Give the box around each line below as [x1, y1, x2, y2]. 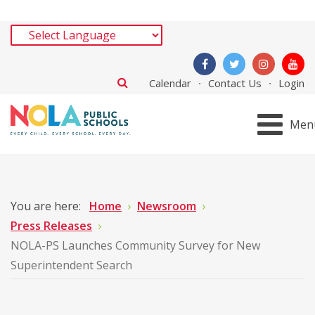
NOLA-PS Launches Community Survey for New [11, 238, 260, 253]
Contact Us [208, 76, 262, 90]
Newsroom [137, 198, 196, 214]
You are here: [11, 198, 86, 214]
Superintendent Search [11, 257, 132, 273]
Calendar [149, 76, 191, 90]
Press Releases [11, 218, 92, 233]
